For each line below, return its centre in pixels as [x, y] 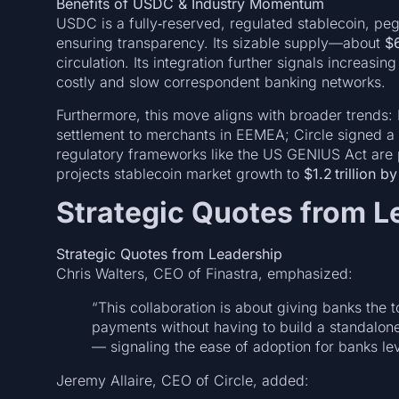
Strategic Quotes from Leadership [169, 253]
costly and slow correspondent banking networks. [220, 82]
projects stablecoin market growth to [179, 173]
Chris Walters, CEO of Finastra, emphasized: [204, 273]
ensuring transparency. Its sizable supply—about [220, 43]
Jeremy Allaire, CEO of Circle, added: [182, 380]
